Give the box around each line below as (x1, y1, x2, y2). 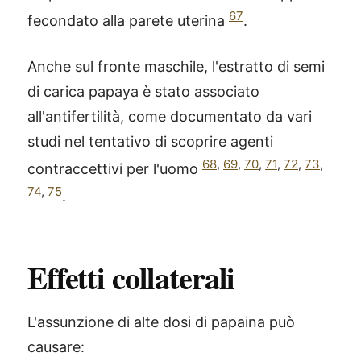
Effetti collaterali (27, 255, 235, 300)
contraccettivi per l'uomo (27, 160, 202, 177)
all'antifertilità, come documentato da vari (27, 107, 312, 125)
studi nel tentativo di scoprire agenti (27, 132, 273, 150)
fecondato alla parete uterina (27, 11, 229, 29)
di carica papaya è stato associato (27, 82, 259, 100)
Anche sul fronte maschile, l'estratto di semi (27, 57, 325, 75)
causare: (27, 338, 85, 355)
